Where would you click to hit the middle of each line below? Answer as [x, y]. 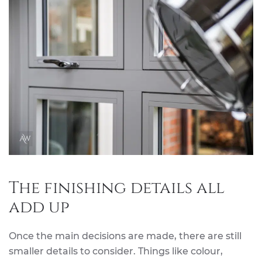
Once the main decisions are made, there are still [125, 236]
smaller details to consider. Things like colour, [116, 251]
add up [39, 208]
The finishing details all [117, 188]
